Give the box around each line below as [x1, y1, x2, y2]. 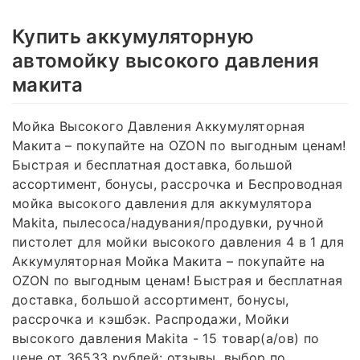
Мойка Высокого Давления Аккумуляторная [12, 117, 305, 134]
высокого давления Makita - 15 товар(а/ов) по [12, 329, 320, 346]
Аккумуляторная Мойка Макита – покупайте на [12, 252, 325, 269]
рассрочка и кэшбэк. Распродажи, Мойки [12, 310, 289, 327]
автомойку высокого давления [12, 48, 320, 72]
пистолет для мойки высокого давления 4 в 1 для [12, 233, 345, 250]
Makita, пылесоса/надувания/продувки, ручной [12, 214, 325, 231]
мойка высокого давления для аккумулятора [12, 194, 313, 211]
